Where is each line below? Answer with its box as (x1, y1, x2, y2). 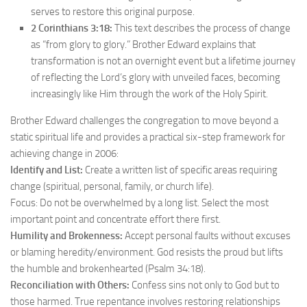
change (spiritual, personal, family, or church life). (10, 180, 214, 193)
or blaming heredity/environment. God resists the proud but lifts (10, 246, 283, 258)
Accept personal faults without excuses (125, 230, 291, 242)
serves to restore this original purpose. (31, 5, 195, 18)
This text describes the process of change (114, 22, 291, 34)
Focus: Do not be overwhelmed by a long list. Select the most (10, 197, 269, 209)
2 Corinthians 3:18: (31, 22, 114, 34)
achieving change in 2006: (10, 147, 119, 160)
